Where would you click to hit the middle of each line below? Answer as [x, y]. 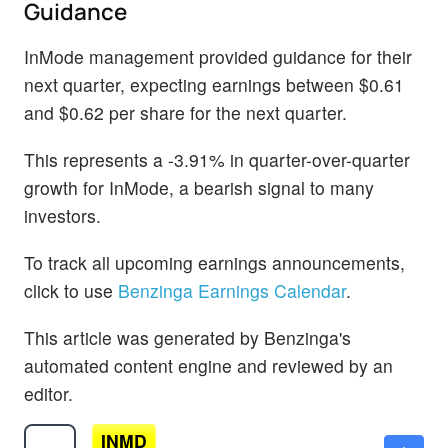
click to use [71, 291]
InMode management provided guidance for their [218, 56]
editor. [48, 394]
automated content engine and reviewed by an [208, 366]
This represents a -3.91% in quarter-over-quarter [217, 160]
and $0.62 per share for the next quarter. [185, 112]
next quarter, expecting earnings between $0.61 [214, 84]
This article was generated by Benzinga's [187, 338]
